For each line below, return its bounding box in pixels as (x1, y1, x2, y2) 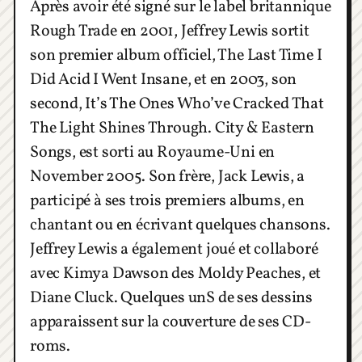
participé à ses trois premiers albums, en (30, 190, 305, 213)
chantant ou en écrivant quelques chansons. (30, 214, 330, 238)
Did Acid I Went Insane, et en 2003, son (30, 69, 297, 92)
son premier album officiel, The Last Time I (30, 44, 322, 68)
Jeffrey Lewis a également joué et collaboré (30, 238, 318, 262)
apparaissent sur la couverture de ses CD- (30, 311, 311, 335)
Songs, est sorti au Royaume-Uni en (30, 141, 276, 165)
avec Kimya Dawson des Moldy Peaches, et (30, 263, 322, 286)
